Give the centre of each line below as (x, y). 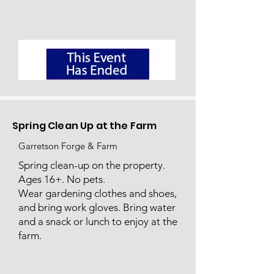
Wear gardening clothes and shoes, (98, 193)
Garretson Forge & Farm (68, 146)
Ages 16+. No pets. (62, 179)
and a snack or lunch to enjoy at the (98, 221)
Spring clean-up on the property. (92, 165)
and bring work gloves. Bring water (97, 207)
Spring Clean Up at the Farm (85, 126)
